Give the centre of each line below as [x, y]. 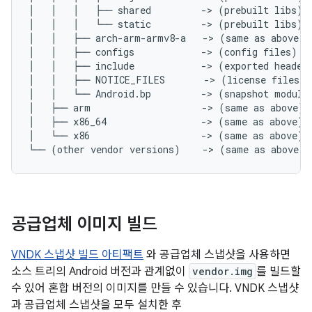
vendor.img [223, 271]
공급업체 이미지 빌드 [84, 224]
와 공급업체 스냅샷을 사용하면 [217, 255]
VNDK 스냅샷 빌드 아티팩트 [77, 255]
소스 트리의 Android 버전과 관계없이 [100, 272]
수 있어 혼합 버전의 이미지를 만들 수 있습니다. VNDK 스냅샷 [155, 288]
